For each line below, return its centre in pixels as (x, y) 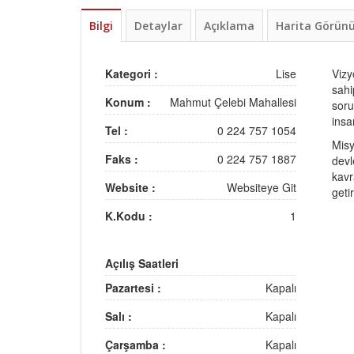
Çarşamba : (136, 344)
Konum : (128, 102)
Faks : (122, 158)
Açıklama (229, 25)
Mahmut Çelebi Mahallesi (233, 102)
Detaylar (158, 25)
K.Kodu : (129, 215)
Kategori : (132, 73)
